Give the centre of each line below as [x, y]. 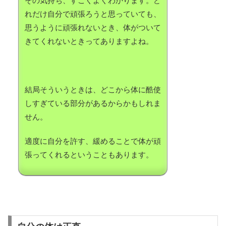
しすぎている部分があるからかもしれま [93, 103]
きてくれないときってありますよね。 [89, 41]
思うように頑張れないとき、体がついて [93, 28]
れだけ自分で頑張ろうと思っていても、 [93, 14]
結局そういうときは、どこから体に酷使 [93, 90]
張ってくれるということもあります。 [89, 155]
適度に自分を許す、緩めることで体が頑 [93, 141]
